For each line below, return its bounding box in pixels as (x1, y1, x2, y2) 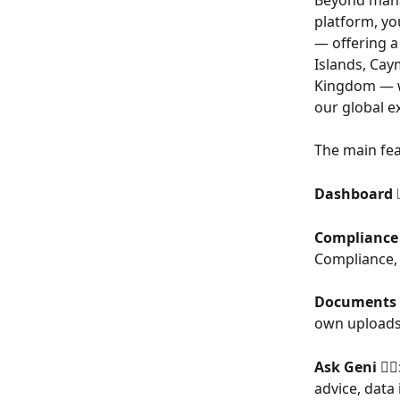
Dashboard (314, 183, 396, 204)
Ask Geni (314, 356, 377, 377)
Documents (314, 292, 396, 312)
